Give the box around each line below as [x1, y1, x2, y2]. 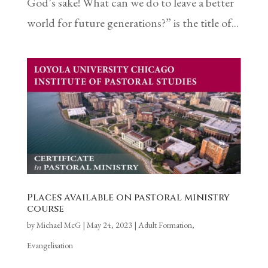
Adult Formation [138, 220, 192, 231]
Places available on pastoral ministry [26, 191, 230, 205]
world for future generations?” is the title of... [26, 15, 239, 31]
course [26, 202, 64, 216]
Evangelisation [26, 240, 73, 251]
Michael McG [36, 220, 81, 231]
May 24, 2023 [86, 220, 132, 231]
